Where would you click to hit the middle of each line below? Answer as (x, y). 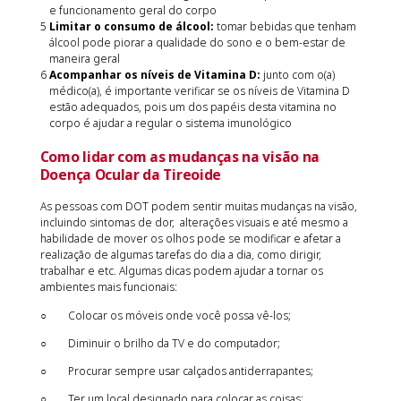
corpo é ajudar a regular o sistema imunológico (170, 124)
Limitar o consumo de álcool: (131, 27)
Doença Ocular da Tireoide (130, 174)
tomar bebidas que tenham (285, 27)
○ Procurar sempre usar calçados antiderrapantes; (176, 371)
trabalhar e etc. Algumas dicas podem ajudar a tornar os (181, 271)
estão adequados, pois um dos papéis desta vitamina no (192, 107)
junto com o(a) (299, 75)
